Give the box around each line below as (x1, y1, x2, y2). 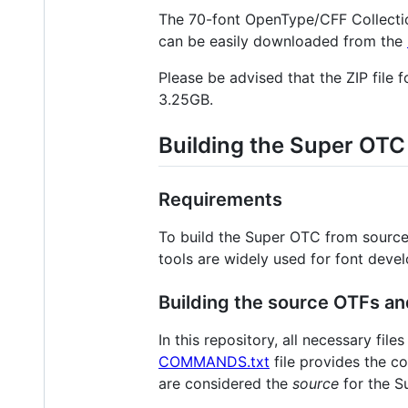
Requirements (158, 188, 282, 210)
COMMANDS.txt (158, 352, 270, 371)
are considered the (158, 373, 292, 393)
